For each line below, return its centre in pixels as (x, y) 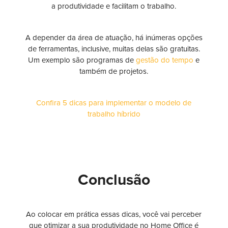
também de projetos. (114, 72)
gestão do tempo (165, 60)
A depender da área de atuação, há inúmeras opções (114, 38)
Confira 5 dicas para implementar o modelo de (114, 103)
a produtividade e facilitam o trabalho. (114, 6)
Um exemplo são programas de (82, 60)
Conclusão (114, 180)
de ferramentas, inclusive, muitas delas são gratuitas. (114, 49)
